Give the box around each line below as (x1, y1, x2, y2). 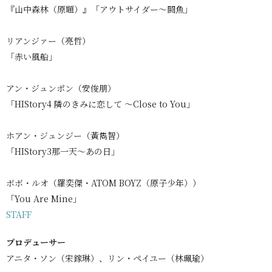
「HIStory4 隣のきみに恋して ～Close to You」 (6, 97, 195, 110)
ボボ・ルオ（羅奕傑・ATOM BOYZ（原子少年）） (6, 176, 201, 189)
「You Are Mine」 (6, 192, 81, 205)
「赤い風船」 (6, 50, 57, 63)
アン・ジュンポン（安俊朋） (6, 81, 116, 94)
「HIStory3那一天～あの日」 (6, 144, 120, 157)
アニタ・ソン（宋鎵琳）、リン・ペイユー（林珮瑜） (6, 251, 209, 264)
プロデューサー (6, 236, 66, 248)
